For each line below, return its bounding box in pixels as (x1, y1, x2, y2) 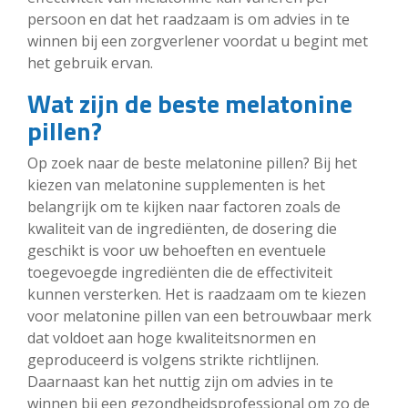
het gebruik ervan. (27, 52, 153, 73)
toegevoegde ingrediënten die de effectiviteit (27, 261, 332, 282)
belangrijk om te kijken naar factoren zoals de (27, 196, 341, 217)
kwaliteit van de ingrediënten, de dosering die (27, 218, 337, 239)
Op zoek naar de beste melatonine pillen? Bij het (27, 152, 357, 173)
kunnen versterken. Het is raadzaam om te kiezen (27, 283, 366, 304)
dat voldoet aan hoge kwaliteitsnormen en (27, 327, 316, 348)
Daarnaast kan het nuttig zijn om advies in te (27, 371, 333, 392)
